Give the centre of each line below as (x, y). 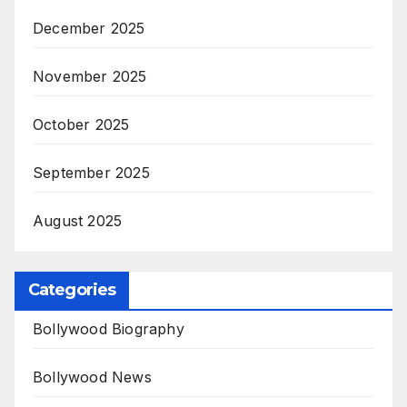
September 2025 (91, 173)
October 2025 (81, 124)
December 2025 (89, 28)
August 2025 (78, 221)
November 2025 (90, 76)
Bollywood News (92, 377)
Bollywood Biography (109, 328)
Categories (72, 289)
